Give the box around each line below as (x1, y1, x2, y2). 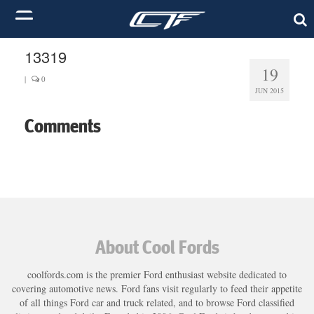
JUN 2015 (255, 86, 284, 95)
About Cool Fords (95, 235, 219, 258)
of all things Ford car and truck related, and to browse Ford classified (20, 295, 294, 309)
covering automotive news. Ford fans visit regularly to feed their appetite (12, 281, 302, 295)
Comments (25, 114, 101, 137)
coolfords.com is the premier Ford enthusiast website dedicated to (27, 267, 287, 281)
